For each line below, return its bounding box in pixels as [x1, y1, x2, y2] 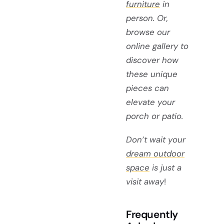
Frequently [126, 207, 178, 221]
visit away [126, 176, 164, 187]
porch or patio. [126, 110, 183, 121]
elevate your [126, 96, 175, 107]
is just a [149, 162, 181, 173]
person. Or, [126, 12, 168, 23]
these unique [126, 68, 177, 79]
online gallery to [126, 40, 188, 51]
